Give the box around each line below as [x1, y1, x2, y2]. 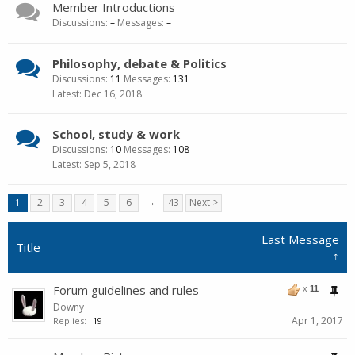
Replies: [53, 315, 86, 326]
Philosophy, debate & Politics [52, 55, 227, 71]
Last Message [261, 231, 339, 247]
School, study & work [52, 126, 180, 142]
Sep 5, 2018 [84, 158, 136, 171]
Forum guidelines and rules [53, 282, 199, 298]
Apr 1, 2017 [292, 314, 343, 327]
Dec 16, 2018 [84, 87, 142, 101]
